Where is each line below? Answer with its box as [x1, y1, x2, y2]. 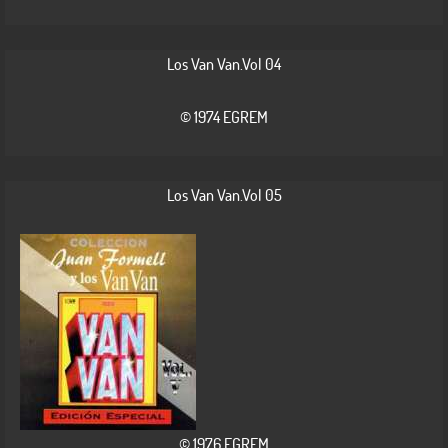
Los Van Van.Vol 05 [166, 184, 282, 206]
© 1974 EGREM [180, 106, 268, 128]
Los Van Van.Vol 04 [167, 53, 281, 75]
